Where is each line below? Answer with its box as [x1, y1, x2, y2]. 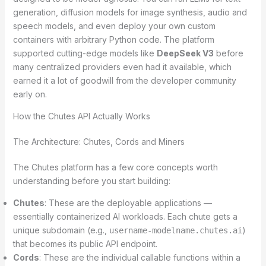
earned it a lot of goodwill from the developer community [12, 75, 236, 85]
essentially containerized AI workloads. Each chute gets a [12, 211, 237, 221]
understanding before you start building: [12, 175, 170, 186]
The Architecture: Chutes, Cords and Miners [12, 136, 185, 147]
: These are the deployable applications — [44, 197, 212, 208]
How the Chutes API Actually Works [12, 110, 150, 121]
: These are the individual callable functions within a [39, 252, 240, 262]
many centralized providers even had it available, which [12, 61, 232, 72]
